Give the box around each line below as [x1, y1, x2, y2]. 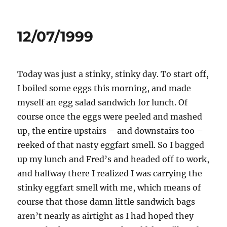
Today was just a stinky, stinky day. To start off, [17, 69, 209, 79]
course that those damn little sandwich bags [17, 197, 196, 207]
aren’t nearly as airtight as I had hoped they [17, 211, 194, 221]
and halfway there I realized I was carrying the [17, 168, 203, 178]
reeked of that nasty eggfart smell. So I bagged [17, 140, 205, 150]
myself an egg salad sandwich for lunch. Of [17, 97, 188, 107]
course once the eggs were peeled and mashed [17, 111, 203, 122]
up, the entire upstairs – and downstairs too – [17, 126, 204, 136]
